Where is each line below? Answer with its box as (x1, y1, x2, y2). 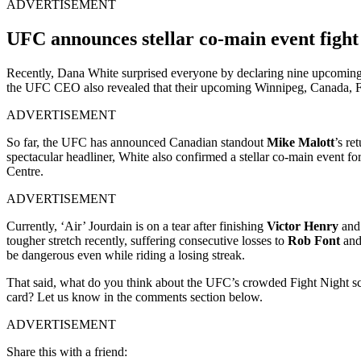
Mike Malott (267, 135, 334, 149)
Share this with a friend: (6, 344, 127, 359)
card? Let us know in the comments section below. (6, 289, 266, 304)
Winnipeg (255, 80, 304, 94)
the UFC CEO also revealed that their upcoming (6, 80, 255, 94)
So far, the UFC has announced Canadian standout (6, 135, 267, 149)
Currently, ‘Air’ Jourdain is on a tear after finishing (6, 218, 267, 233)
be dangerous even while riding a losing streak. (6, 247, 245, 262)
